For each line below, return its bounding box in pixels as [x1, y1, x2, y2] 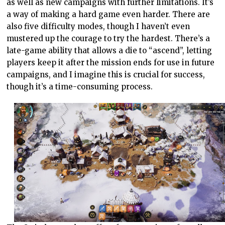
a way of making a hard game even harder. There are [7, 9, 210, 19]
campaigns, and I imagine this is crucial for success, [7, 69, 205, 79]
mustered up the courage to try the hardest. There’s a [7, 33, 210, 43]
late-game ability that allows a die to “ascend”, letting [7, 45, 212, 55]
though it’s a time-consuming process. [7, 81, 153, 91]
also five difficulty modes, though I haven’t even [7, 21, 190, 31]
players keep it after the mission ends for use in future [7, 57, 215, 67]
